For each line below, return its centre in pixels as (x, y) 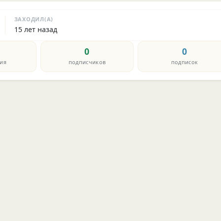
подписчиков (87, 62)
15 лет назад (36, 30)
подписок (184, 62)
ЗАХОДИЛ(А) (34, 19)
